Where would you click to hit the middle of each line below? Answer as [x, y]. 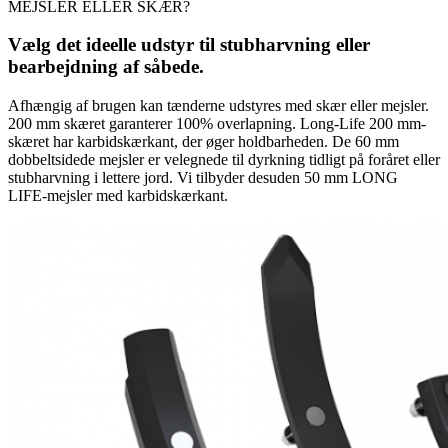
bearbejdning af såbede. [106, 67]
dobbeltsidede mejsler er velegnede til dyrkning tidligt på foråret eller [224, 160]
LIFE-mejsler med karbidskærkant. [118, 196]
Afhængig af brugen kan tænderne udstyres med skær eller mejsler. [218, 106]
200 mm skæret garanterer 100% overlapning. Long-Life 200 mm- [217, 124]
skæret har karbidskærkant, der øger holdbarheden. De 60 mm [203, 142]
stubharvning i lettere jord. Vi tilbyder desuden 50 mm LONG [203, 178]
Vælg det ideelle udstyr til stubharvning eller [189, 45]
